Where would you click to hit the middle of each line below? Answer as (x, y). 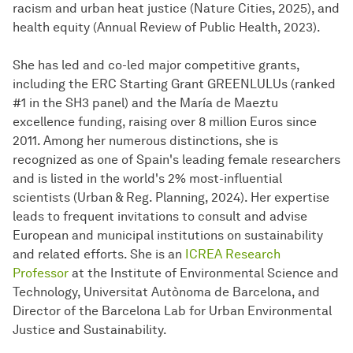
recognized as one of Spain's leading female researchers (176, 160)
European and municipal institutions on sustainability (168, 236)
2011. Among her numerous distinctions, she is (145, 141)
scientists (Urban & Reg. (84, 198)
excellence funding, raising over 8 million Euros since (165, 122)
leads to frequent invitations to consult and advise (160, 217)
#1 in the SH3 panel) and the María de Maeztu (145, 103)
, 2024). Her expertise (267, 198)
